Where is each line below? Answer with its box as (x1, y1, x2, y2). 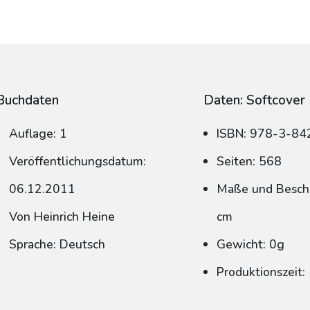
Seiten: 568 (217, 153, 282, 170)
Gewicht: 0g (217, 236, 285, 253)
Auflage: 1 (9, 125, 68, 142)
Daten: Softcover (203, 91, 306, 109)
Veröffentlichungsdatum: (9, 153, 147, 170)
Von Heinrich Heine (9, 208, 116, 225)
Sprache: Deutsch (9, 236, 106, 253)
